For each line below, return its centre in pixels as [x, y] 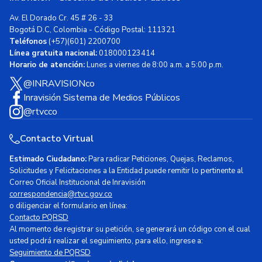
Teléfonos [28, 42]
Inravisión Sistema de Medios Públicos [102, 98]
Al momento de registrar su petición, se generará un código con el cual [130, 230]
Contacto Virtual [56, 139]
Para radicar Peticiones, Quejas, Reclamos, [160, 159]
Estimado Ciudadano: [48, 159]
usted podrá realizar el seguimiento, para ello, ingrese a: [106, 241]
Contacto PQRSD [39, 218]
